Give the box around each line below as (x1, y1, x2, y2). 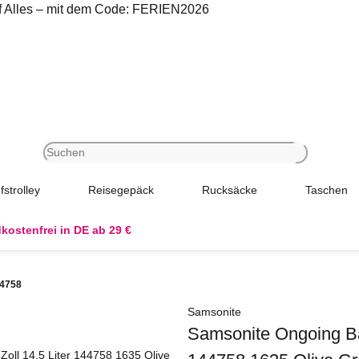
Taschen (305, 183, 348, 196)
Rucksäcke (202, 183, 257, 196)
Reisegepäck (88, 183, 154, 196)
